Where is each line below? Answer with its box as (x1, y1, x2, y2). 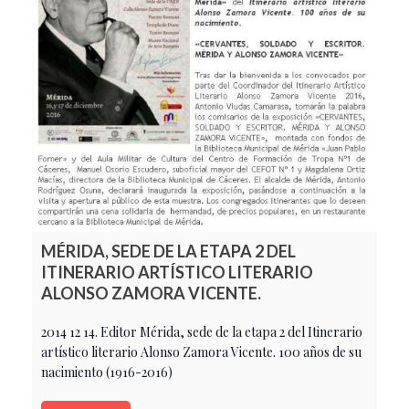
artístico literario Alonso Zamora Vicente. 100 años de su (41, 342, 362, 361)
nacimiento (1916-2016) (41, 362, 173, 381)
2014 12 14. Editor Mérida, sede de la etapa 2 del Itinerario (41, 322, 362, 341)
